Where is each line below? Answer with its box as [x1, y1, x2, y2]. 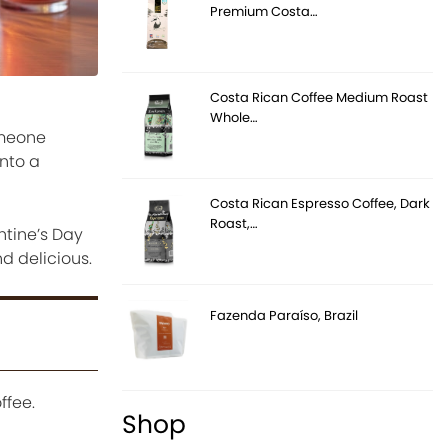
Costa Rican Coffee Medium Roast [210, 87, 429, 107]
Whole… [210, 107, 259, 127]
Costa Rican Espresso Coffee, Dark [210, 193, 431, 213]
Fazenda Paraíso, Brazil [210, 305, 359, 325]
